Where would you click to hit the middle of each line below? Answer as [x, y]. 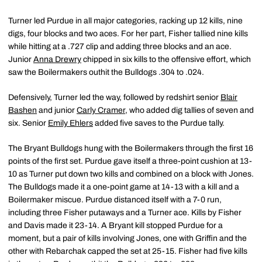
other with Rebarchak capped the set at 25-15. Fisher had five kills [128, 251]
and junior [57, 110]
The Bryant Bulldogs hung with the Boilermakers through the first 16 [131, 148]
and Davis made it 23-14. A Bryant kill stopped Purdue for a [116, 225]
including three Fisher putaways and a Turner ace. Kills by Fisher [125, 213]
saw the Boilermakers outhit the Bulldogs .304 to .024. [106, 72]
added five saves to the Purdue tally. [159, 123]
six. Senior [28, 123]
